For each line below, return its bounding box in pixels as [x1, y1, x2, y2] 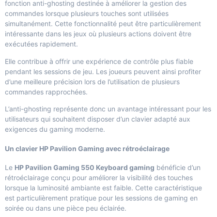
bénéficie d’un [155, 163, 201, 172]
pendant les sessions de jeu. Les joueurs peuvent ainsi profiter [5, 67, 201, 76]
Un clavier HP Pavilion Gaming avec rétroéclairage [5, 144, 170, 153]
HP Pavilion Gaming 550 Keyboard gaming [15, 163, 155, 172]
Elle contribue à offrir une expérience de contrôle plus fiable [5, 57, 193, 65]
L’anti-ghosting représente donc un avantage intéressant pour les [5, 105, 211, 113]
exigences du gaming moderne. [5, 125, 105, 134]
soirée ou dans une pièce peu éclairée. [5, 204, 126, 213]
